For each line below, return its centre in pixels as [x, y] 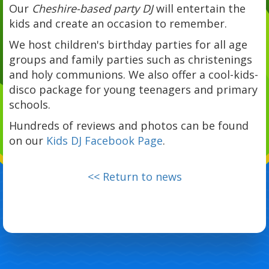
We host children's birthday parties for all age [128, 44]
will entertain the [199, 8]
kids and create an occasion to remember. [118, 23]
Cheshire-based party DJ [92, 8]
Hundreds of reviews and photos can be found [129, 125]
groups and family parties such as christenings [131, 59]
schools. [30, 104]
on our [28, 141]
